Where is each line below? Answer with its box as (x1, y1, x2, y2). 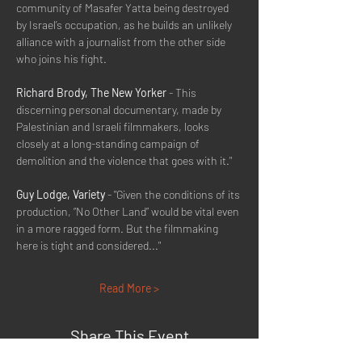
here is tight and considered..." (16, 238, 161, 252)
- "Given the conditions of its (105, 187, 242, 201)
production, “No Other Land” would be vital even (16, 204, 242, 218)
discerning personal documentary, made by (16, 103, 224, 116)
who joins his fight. (16, 52, 107, 65)
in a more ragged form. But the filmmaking (16, 221, 221, 235)
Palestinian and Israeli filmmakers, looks (16, 120, 212, 133)
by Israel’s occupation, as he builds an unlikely (16, 18, 234, 32)
